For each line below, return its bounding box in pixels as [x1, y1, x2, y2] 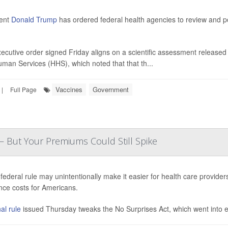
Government [93, 84, 129, 94]
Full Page [10, 85, 37, 94]
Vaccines [55, 84, 82, 94]
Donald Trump [11, 14, 57, 24]
